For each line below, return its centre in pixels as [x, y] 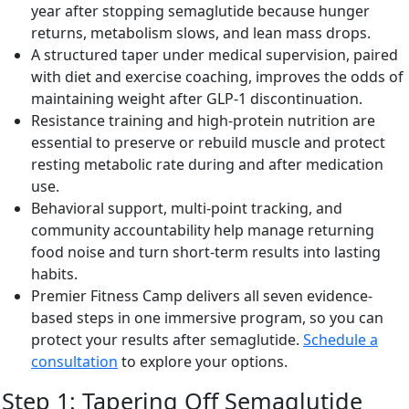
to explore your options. [203, 361]
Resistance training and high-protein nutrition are [203, 120]
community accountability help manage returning [203, 230]
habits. [54, 273]
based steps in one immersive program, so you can [207, 317]
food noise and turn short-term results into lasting [206, 252]
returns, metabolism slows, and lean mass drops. [201, 32]
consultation [74, 361]
